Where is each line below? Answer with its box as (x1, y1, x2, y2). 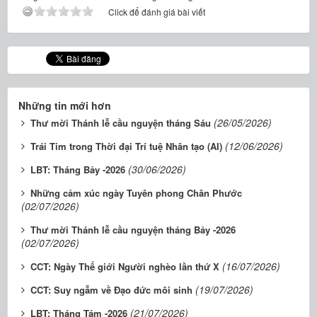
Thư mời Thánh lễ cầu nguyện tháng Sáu (30, 116, 211, 129)
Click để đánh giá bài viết (108, 6, 205, 18)
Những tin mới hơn (18, 98, 111, 113)
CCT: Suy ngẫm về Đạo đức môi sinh (30, 283, 192, 296)
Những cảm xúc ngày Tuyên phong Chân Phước (30, 186, 242, 200)
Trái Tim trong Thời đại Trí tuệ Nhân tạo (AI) (30, 139, 222, 153)
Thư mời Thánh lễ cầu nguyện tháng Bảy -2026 (30, 223, 236, 236)
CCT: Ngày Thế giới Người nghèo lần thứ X (30, 260, 219, 273)
